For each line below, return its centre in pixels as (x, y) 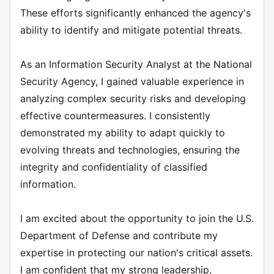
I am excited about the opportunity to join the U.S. (137, 218)
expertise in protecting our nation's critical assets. (136, 253)
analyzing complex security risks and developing (133, 98)
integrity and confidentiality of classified (114, 167)
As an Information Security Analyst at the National (136, 64)
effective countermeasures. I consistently (115, 116)
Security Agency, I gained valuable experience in (132, 81)
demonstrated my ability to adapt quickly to (123, 133)
